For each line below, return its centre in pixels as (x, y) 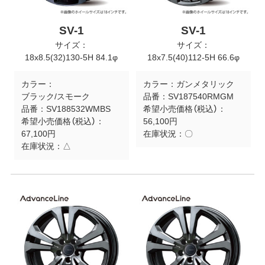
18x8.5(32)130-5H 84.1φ (72, 57)
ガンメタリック (205, 84)
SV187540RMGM (201, 96)
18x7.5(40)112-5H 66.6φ (194, 57)
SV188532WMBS (78, 109)
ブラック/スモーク (55, 96)
